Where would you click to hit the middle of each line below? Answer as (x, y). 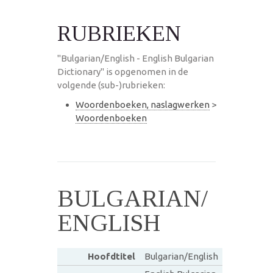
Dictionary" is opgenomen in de (123, 71)
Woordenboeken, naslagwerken (143, 104)
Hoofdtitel (111, 256)
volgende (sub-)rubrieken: (111, 85)
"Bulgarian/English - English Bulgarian (136, 58)
